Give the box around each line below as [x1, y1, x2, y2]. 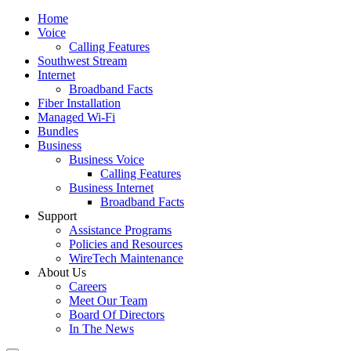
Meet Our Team [69, 294, 147, 307]
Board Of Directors [69, 308, 165, 321]
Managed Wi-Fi [38, 110, 115, 124]
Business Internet [69, 181, 154, 194]
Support [38, 209, 77, 223]
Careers [69, 280, 107, 293]
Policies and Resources [69, 237, 183, 251]
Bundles [38, 125, 78, 138]
